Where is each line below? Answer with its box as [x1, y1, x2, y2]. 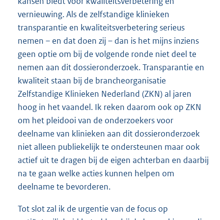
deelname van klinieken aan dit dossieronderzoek [18, 128, 200, 139]
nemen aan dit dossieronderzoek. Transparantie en [18, 62, 204, 73]
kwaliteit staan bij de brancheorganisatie [18, 75, 166, 86]
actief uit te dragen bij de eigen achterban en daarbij [18, 155, 209, 166]
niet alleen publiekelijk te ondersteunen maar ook [18, 141, 200, 153]
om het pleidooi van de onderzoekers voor [18, 115, 173, 126]
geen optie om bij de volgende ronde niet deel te [18, 49, 196, 60]
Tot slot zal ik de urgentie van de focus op [18, 203, 168, 215]
